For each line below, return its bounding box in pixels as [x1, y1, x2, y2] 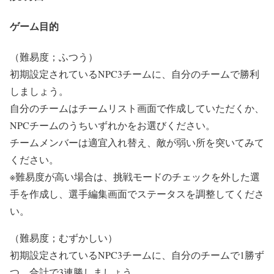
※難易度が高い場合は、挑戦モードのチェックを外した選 [10, 169, 260, 183]
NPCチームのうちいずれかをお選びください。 [10, 118, 215, 131]
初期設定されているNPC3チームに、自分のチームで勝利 [10, 67, 259, 80]
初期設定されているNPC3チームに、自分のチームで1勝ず [10, 248, 264, 261]
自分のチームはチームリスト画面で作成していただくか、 [10, 101, 264, 114]
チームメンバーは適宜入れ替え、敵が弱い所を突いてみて [10, 135, 264, 149]
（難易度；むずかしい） [10, 231, 117, 244]
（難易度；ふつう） [10, 50, 98, 63]
